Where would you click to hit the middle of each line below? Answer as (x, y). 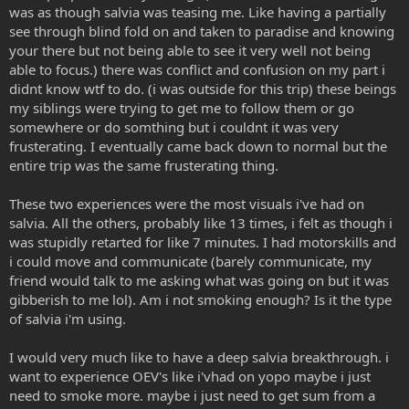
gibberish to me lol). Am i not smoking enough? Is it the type (200, 299)
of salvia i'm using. (68, 318)
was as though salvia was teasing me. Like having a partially (198, 11)
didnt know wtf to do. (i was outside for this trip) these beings (203, 88)
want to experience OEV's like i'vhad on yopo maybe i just (190, 376)
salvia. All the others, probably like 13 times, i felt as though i (201, 222)
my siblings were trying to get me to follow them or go (182, 107)
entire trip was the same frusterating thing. (144, 165)
